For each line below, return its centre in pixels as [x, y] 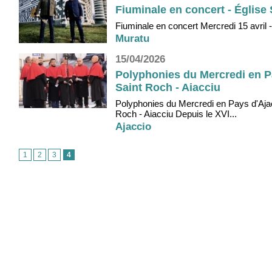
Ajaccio [133, 127]
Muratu [132, 39]
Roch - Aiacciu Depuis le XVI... [176, 114]
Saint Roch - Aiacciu [168, 87]
